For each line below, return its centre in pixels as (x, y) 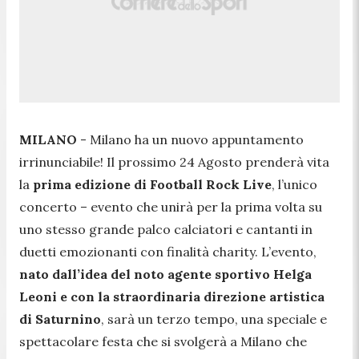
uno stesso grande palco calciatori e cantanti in (166, 229)
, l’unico (294, 184)
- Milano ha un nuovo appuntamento (192, 139)
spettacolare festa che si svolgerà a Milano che (163, 341)
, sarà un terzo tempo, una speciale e (214, 319)
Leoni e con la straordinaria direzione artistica (172, 296)
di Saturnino (60, 319)
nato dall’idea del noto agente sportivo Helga (165, 274)
